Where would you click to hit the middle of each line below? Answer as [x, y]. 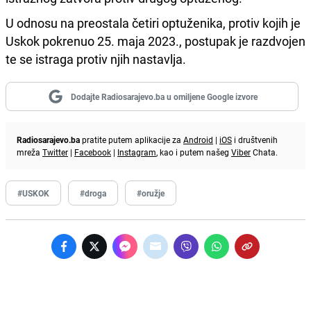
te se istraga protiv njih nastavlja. [96, 59]
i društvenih [255, 139]
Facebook [93, 152]
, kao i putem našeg [194, 152]
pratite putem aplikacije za [132, 139]
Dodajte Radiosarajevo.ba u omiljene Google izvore [164, 96]
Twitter [55, 152]
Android [198, 139]
